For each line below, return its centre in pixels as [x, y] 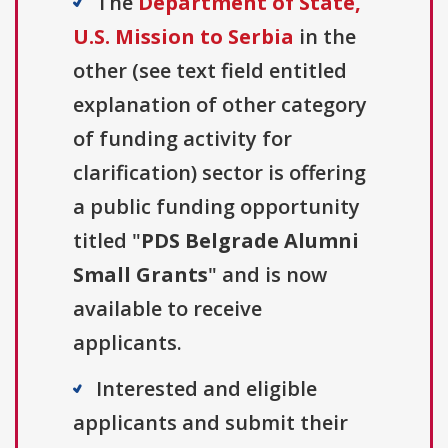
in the [325, 37]
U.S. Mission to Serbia [183, 37]
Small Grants [140, 275]
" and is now [267, 275]
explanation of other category [220, 105]
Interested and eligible [206, 389]
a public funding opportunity [216, 207]
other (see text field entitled [210, 71]
